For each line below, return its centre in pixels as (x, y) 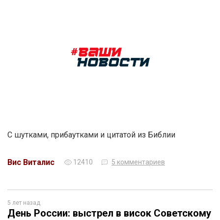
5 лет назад (24, 203)
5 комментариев (138, 162)
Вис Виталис (31, 162)
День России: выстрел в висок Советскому (109, 213)
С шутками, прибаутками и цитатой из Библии (91, 135)
